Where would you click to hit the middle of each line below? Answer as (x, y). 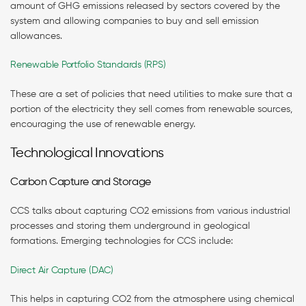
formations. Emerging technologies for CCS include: (123, 241)
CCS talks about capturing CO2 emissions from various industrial (150, 211)
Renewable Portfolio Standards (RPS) (89, 65)
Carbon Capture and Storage (82, 182)
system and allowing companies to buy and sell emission (135, 21)
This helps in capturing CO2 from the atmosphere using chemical (152, 299)
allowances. (38, 36)
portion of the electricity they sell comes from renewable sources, (151, 109)
